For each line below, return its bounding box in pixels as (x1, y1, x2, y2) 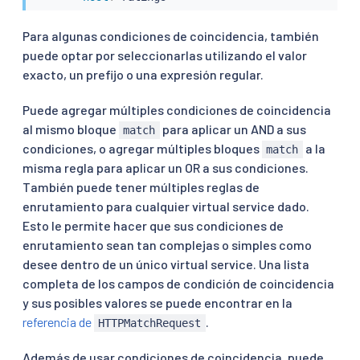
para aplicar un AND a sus (159, 121, 306, 137)
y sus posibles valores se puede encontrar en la (22, 294, 292, 310)
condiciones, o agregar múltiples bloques (22, 140, 262, 156)
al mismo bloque (22, 121, 119, 137)
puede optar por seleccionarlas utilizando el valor (22, 47, 307, 63)
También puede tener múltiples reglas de (22, 178, 260, 194)
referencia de (22, 313, 94, 329)
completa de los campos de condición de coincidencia (22, 275, 334, 291)
